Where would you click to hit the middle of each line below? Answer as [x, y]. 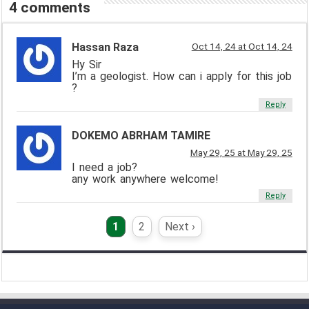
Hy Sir [87, 65]
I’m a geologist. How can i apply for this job [182, 77]
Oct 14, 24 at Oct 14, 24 [242, 47]
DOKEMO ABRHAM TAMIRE [141, 136]
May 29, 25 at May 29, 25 [241, 153]
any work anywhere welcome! [146, 179]
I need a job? [105, 168]
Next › [180, 227]
